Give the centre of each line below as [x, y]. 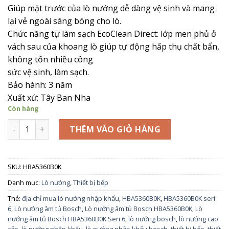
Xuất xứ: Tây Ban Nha [49, 98]
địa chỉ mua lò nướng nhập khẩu [71, 198]
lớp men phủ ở [188, 34]
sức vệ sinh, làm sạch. [48, 72]
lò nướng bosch [152, 219]
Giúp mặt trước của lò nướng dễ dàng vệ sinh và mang [111, 8]
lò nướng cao [199, 219]
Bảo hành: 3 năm [40, 85]
